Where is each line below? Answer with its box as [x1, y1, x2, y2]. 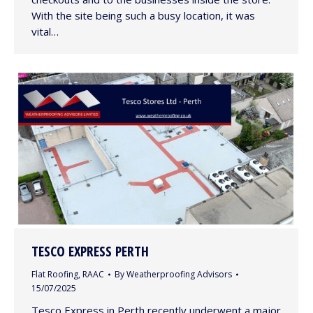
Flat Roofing [31, 268, 78, 281]
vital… [31, 24, 59, 39]
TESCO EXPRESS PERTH [31, 242, 149, 261]
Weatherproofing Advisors [126, 268, 232, 281]
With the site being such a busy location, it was [31, 8, 255, 23]
